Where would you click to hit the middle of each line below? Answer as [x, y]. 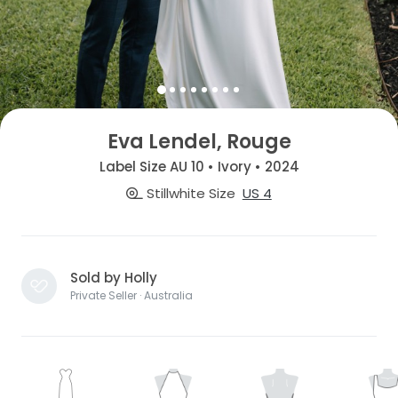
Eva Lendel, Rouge [199, 141]
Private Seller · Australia [131, 295]
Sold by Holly [114, 277]
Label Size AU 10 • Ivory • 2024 [199, 167]
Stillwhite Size [190, 193]
